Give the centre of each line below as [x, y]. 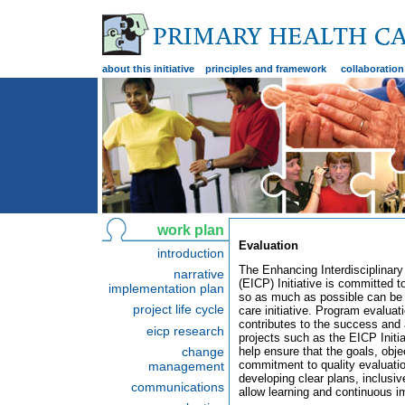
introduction [191, 253]
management [186, 366]
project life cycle [179, 310]
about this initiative [148, 69]
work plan [191, 230]
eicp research [185, 330]
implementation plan [166, 289]
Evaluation [268, 245]
